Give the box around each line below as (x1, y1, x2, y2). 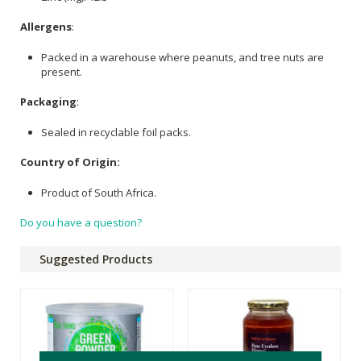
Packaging (20, 94, 77, 110)
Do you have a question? (20, 215, 142, 230)
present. (41, 64, 82, 79)
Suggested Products (39, 251, 152, 268)
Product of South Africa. (41, 185, 156, 200)
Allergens (20, 19, 72, 35)
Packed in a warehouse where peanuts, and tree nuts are (41, 49, 324, 64)
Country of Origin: (20, 155, 120, 170)
